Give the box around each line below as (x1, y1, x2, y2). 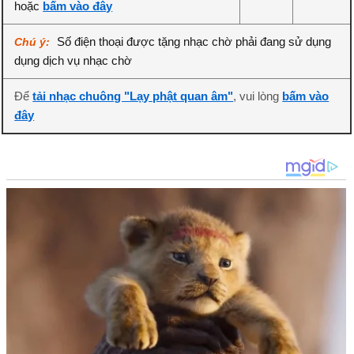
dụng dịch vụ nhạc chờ (14, 54, 133, 67)
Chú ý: (14, 36, 54, 48)
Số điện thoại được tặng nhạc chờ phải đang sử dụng (57, 35, 332, 48)
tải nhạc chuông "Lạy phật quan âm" (32, 89, 234, 103)
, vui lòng (233, 89, 283, 103)
